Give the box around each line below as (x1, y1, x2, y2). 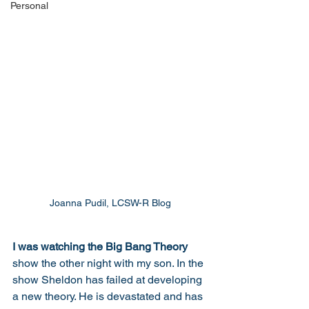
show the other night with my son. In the (12, 256, 206, 270)
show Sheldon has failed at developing (12, 272, 205, 286)
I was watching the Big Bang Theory (12, 239, 190, 253)
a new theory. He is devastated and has (12, 289, 206, 303)
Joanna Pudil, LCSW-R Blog (50, 197, 171, 208)
